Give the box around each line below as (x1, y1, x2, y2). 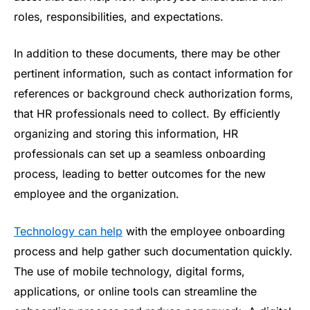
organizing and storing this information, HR (14, 127, 238, 141)
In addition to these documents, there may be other (14, 46, 280, 61)
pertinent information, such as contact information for (14, 66, 293, 81)
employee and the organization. (14, 187, 179, 201)
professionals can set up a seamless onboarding (14, 147, 266, 161)
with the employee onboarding (122, 224, 285, 238)
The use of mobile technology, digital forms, (14, 264, 245, 278)
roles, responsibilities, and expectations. (14, 9, 224, 24)
